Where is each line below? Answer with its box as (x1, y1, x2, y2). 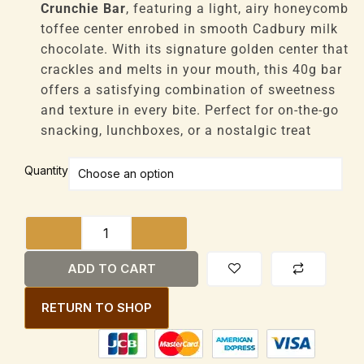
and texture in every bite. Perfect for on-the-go (41, 102, 339, 118)
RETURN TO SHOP (41, 299, 152, 315)
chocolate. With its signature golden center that (41, 41, 349, 57)
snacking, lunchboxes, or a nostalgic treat (41, 122, 311, 138)
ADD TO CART (67, 260, 156, 276)
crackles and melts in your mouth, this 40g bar (41, 61, 342, 77)
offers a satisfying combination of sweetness (41, 81, 336, 97)
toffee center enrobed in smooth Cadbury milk (41, 20, 338, 37)
